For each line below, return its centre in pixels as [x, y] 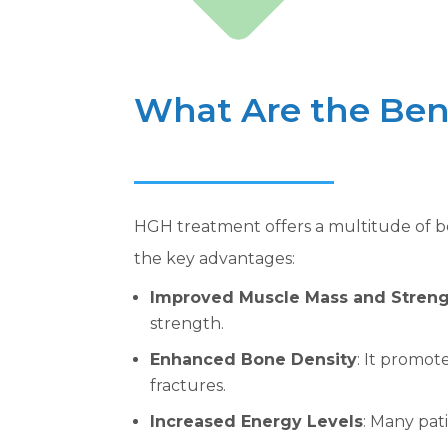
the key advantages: [215, 258]
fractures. [188, 385]
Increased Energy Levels [257, 421]
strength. [187, 323]
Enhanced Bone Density [254, 359]
